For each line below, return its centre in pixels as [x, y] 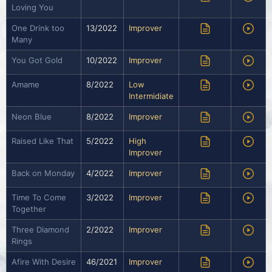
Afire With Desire [44, 262]
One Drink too [38, 28]
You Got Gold [37, 60]
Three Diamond [40, 230]
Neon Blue [32, 117]
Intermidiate [151, 96]
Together [29, 209]
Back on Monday [43, 173]
